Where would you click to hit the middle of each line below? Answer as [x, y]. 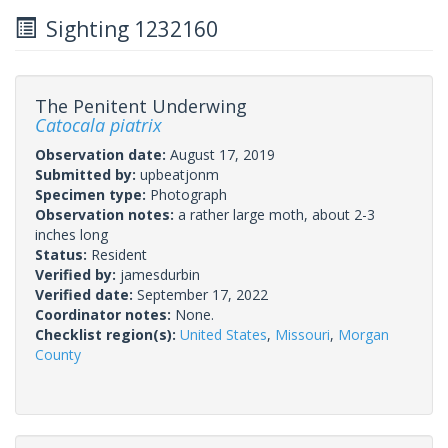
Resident [119, 254]
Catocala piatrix [98, 124]
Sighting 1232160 [127, 28]
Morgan [363, 334]
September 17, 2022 [202, 294]
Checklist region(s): [107, 334]
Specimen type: [92, 194]
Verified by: [77, 274]
